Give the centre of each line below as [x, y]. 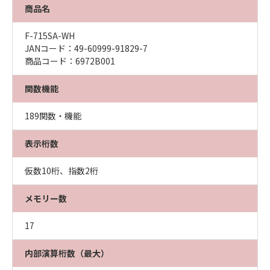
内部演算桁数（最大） [67, 253]
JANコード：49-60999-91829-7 [86, 48]
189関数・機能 [53, 116]
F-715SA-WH [50, 36]
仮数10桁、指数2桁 [61, 171]
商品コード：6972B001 [70, 61]
